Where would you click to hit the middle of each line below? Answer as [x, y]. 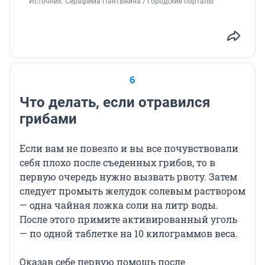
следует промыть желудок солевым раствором [132, 191]
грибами [48, 119]
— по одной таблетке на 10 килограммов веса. [129, 234]
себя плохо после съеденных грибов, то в [117, 163]
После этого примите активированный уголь [128, 219]
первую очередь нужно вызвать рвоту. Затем [128, 177]
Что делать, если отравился [115, 103]
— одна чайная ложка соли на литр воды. [119, 205]
